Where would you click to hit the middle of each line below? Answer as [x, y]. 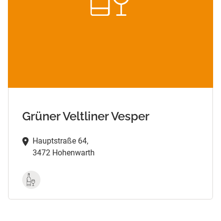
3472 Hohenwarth [63, 152]
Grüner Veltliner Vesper [86, 116]
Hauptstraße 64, [60, 141]
